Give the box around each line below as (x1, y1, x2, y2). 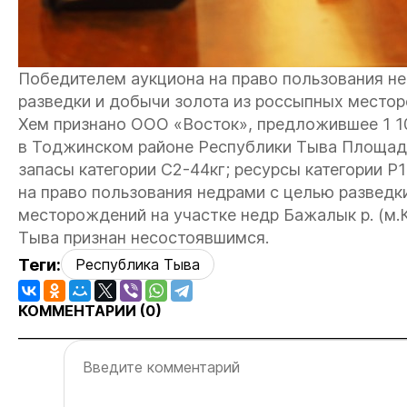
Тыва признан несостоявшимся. (18, 228, 269, 247)
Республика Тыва (75, 255, 200, 273)
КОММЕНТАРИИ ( (18, 302, 145, 320)
